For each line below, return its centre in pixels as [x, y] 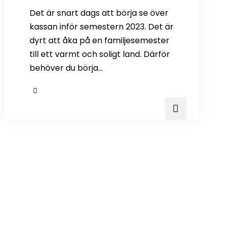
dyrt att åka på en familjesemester [99, 40]
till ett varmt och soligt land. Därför [99, 54]
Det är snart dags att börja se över [99, 13]
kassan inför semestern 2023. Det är [101, 26]
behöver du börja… [66, 68]
